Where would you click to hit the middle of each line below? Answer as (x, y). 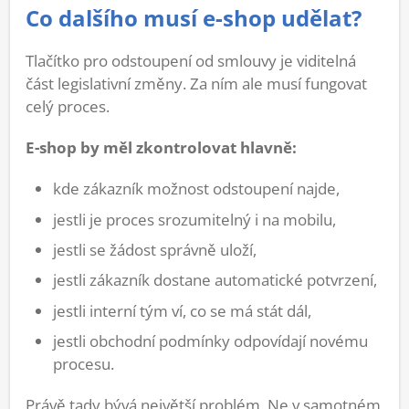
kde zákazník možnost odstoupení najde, (196, 189)
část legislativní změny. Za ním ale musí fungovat (196, 84)
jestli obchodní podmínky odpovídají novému (210, 341)
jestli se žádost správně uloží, (155, 250)
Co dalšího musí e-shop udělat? (194, 19)
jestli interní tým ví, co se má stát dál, (182, 310)
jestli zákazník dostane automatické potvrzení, (215, 280)
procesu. (84, 364)
